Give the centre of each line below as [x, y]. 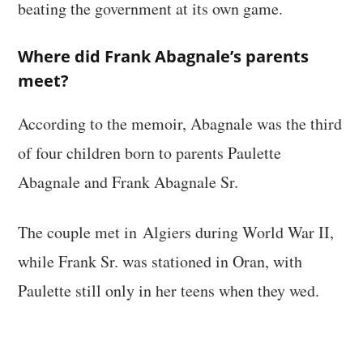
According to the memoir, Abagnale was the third [180, 123]
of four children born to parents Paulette [150, 152]
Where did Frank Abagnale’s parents [164, 56]
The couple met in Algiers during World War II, [176, 232]
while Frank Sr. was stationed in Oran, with [160, 261]
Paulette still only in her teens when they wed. [169, 290]
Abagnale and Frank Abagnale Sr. [128, 181]
